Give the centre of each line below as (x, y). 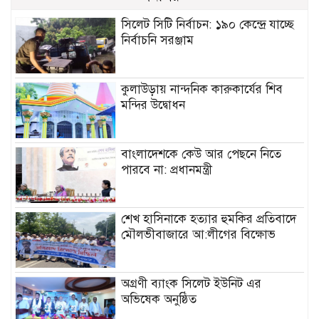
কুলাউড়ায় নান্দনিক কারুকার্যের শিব (202, 89)
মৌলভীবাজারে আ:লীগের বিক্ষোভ (199, 234)
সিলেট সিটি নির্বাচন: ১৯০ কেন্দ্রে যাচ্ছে (208, 24)
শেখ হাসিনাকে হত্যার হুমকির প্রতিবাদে (209, 219)
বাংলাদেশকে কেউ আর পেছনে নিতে (202, 154)
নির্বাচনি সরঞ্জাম (158, 40)
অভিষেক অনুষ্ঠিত (159, 299)
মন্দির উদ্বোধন (153, 105)
